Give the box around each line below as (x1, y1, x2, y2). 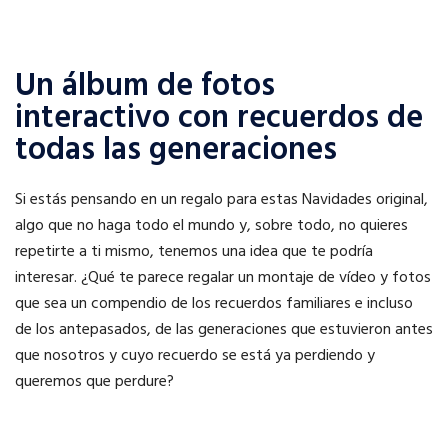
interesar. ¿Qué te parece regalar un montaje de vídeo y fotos (15, 265, 431, 292)
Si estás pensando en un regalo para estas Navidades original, (15, 187, 428, 214)
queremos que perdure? (15, 369, 174, 396)
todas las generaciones (15, 125, 337, 177)
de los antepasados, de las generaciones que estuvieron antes (15, 317, 433, 344)
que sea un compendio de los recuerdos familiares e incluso (15, 291, 413, 318)
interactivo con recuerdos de (15, 93, 423, 145)
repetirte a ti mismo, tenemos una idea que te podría (15, 239, 373, 266)
